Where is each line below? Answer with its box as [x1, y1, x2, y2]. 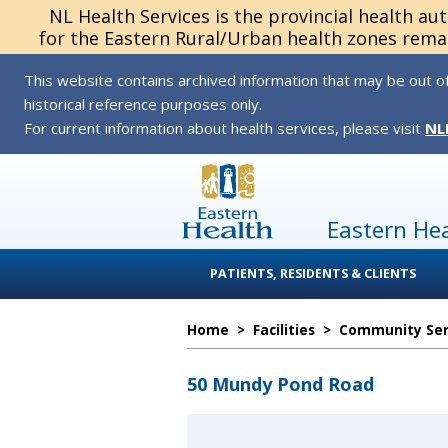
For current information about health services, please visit [24, 118, 425, 138]
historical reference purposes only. [24, 94, 262, 114]
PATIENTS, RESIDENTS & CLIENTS [210, 265, 416, 282]
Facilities [253, 320, 315, 339]
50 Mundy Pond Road [187, 372, 374, 396]
